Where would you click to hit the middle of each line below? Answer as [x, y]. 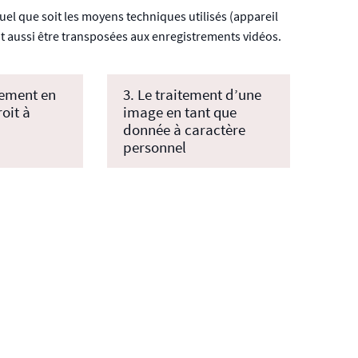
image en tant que [179, 112]
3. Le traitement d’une [192, 95]
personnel [154, 147]
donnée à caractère [184, 130]
